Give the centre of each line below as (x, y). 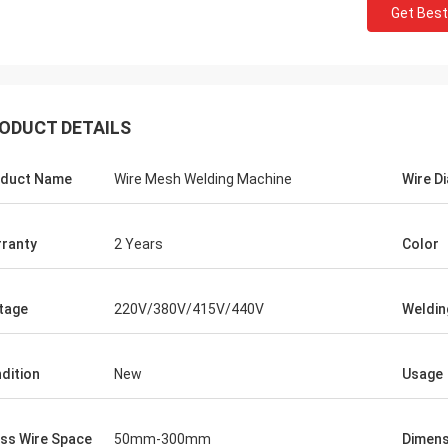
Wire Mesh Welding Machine (203, 179)
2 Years (138, 244)
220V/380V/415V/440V (189, 309)
